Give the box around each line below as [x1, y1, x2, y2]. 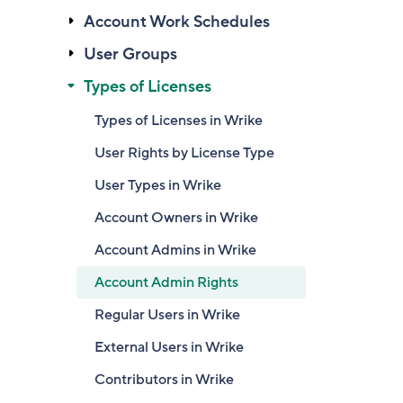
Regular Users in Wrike [94, 305, 240, 325]
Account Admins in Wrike [94, 240, 256, 260]
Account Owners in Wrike [94, 208, 258, 228]
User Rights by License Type [94, 143, 274, 163]
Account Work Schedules [84, 11, 270, 32]
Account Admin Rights [94, 273, 238, 292]
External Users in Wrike [94, 337, 244, 357]
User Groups [84, 43, 177, 65]
